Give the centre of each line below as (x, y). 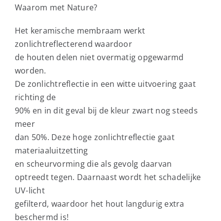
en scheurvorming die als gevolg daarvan (93, 164)
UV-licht (30, 190)
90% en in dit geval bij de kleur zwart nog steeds (106, 110)
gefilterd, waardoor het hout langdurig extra (99, 203)
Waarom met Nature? (56, 7)
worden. (30, 70)
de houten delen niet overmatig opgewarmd (99, 57)
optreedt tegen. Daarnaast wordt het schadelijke (108, 177)
